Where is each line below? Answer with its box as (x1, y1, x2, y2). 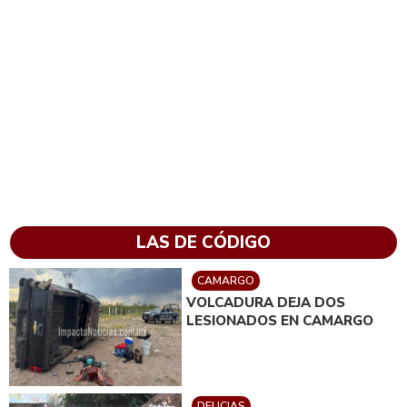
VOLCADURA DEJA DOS (186, 293, 345, 313)
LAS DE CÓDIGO (136, 231, 271, 255)
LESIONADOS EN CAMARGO (186, 312, 373, 331)
